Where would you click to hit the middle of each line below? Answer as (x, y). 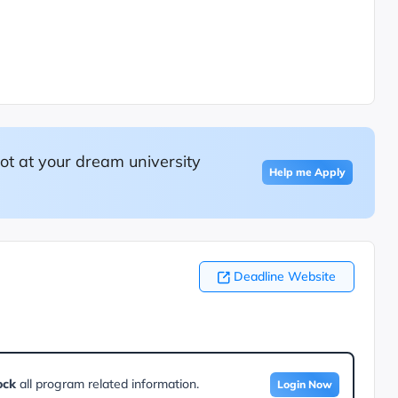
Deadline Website (284, 276)
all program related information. (107, 383)
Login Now (304, 384)
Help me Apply (307, 172)
